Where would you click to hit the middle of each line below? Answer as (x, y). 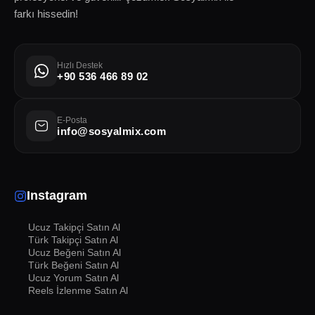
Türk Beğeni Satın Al (73, 265)
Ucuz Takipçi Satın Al (74, 227)
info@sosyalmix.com (111, 131)
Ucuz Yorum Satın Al (73, 278)
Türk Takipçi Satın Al (73, 240)
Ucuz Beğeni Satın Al (75, 252)
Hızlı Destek (80, 65)
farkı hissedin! (46, 14)
